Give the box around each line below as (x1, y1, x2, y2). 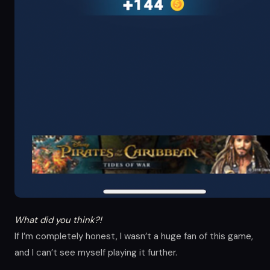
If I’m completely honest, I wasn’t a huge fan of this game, (14, 230, 253, 242)
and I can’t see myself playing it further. (14, 246, 177, 259)
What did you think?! (14, 213, 102, 226)
